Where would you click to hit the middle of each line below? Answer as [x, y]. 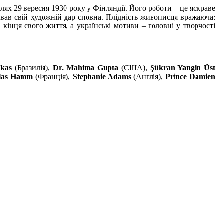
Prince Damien [190, 76]
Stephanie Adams [102, 76]
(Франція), [53, 76]
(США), [134, 67]
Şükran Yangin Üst [183, 67]
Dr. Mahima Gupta [85, 67]
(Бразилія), [32, 67]
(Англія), [148, 76]
